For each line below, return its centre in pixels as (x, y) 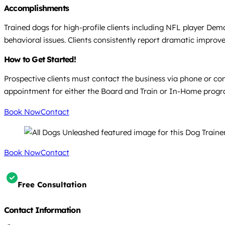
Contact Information (42, 210)
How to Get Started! (40, 60)
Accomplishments (36, 8)
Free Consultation (52, 184)
